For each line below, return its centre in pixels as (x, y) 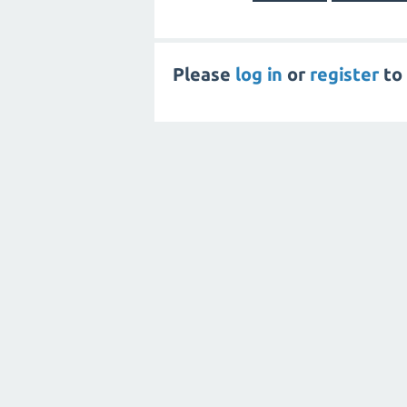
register (344, 74)
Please (204, 74)
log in (259, 74)
